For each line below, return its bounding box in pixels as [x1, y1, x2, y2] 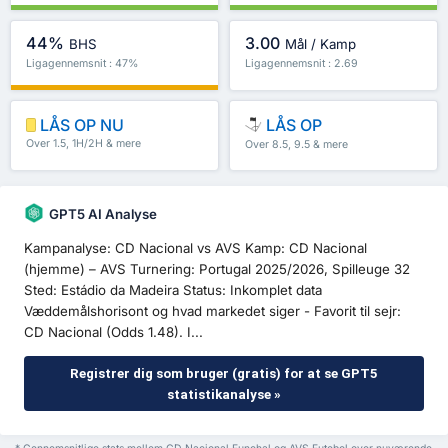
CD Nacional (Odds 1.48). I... [24, 323, 203, 340]
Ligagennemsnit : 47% [26, 56, 138, 70]
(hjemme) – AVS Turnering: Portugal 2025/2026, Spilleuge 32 [24, 260, 410, 277]
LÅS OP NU [36, 114, 124, 135]
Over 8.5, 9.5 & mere [245, 137, 348, 151]
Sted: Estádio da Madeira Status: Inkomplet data [24, 281, 322, 298]
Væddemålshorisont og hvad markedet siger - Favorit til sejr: [24, 302, 401, 319]
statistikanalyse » [167, 386, 281, 402]
